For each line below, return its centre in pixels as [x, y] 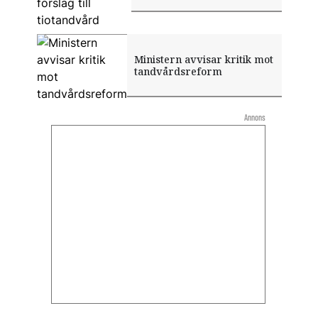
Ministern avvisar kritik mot [203, 59]
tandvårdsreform [178, 71]
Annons [255, 117]
